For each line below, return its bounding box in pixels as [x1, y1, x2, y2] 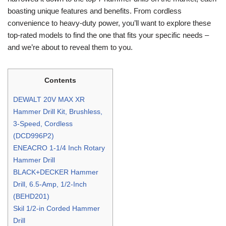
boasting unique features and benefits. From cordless [8, 6, 182, 15]
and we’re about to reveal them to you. [8, 42, 133, 51]
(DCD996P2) [13, 131, 54, 140]
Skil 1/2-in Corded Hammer [13, 204, 100, 212]
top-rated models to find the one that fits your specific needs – [8, 30, 209, 39]
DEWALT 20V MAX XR [13, 95, 85, 103]
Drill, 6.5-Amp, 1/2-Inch [13, 180, 87, 188]
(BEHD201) [13, 192, 49, 200]
